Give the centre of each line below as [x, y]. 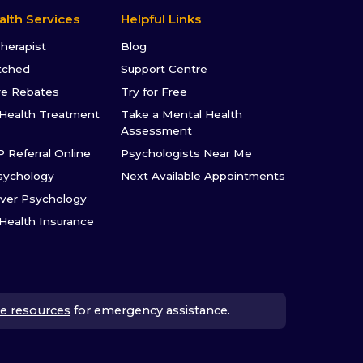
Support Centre [164, 69]
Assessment [157, 131]
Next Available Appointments [203, 176]
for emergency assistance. [152, 311]
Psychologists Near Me [187, 154]
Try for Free [154, 92]
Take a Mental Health [182, 115]
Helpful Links [161, 19]
